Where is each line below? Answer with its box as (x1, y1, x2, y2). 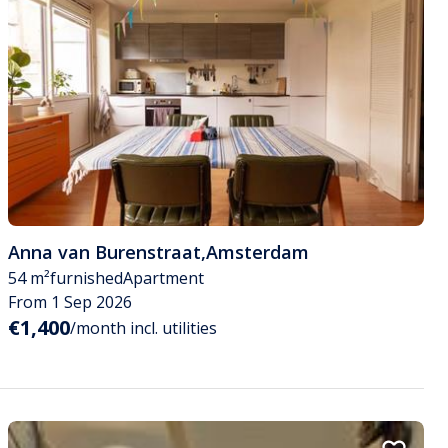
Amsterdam (206, 239, 309, 264)
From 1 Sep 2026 (8, 290, 132, 313)
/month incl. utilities (70, 316, 217, 339)
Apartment (123, 266, 204, 289)
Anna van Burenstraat (8, 239, 201, 264)
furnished (50, 266, 123, 289)
